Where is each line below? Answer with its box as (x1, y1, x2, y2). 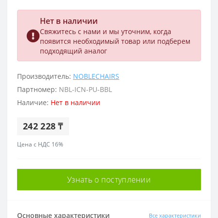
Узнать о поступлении (67, 174, 151, 185)
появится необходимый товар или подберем (39, 36, 190, 46)
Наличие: (17, 98, 51, 107)
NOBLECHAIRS (73, 72, 119, 81)
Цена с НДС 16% (17, 140, 63, 148)
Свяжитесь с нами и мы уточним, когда (39, 27, 171, 36)
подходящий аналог (39, 46, 107, 55)
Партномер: (17, 85, 59, 94)
